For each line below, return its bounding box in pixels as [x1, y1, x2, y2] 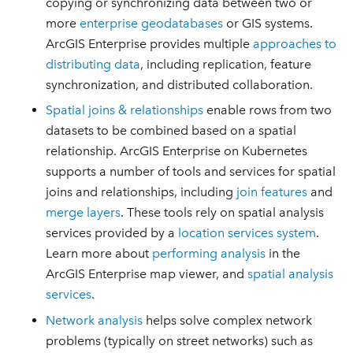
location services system [178, 225, 317, 241]
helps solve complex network [143, 312, 313, 328]
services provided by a [46, 225, 179, 241]
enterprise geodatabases [80, 15, 224, 31]
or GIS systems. [223, 15, 314, 31]
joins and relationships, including [46, 184, 237, 200]
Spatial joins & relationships [46, 102, 204, 118]
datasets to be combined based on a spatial [46, 123, 297, 139]
